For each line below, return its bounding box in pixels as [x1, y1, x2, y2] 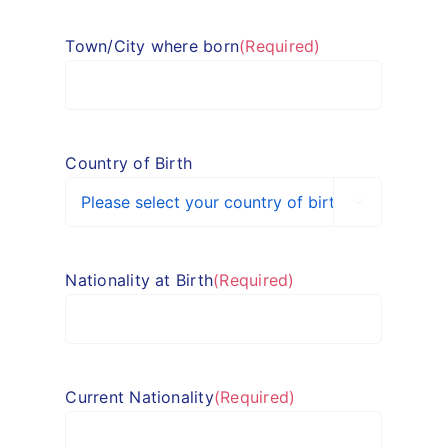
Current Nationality [65, 386, 214, 407]
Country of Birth [65, 152, 193, 173]
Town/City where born [65, 35, 240, 56]
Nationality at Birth [65, 269, 214, 290]
